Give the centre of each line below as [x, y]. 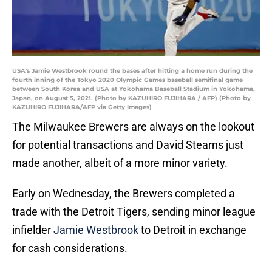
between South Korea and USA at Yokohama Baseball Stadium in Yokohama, [134, 89]
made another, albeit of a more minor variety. [120, 163]
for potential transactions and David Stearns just [128, 145]
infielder [33, 230]
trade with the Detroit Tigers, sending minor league [134, 212]
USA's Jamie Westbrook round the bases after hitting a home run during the [132, 71]
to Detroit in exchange [192, 230]
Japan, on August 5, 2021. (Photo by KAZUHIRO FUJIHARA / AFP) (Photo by [131, 98]
